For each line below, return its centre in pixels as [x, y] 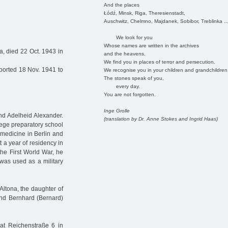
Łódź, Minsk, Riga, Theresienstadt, [144, 13]
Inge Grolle [117, 110]
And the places [121, 5]
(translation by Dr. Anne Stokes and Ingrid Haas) [161, 119]
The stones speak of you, [134, 78]
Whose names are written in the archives [151, 45]
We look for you [128, 37]
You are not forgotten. [130, 94]
